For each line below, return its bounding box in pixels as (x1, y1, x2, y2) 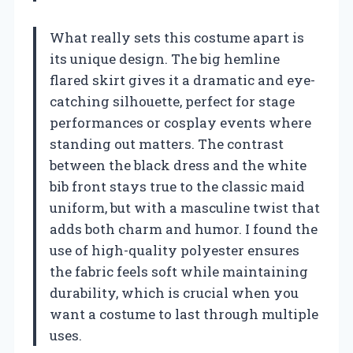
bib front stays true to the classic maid (50, 176, 305, 195)
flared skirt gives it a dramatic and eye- (50, 70, 315, 89)
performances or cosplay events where (50, 113, 311, 132)
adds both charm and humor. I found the (50, 219, 318, 238)
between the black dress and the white (50, 155, 307, 174)
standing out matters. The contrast (50, 134, 284, 153)
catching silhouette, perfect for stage (50, 91, 295, 110)
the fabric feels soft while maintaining (50, 262, 308, 281)
